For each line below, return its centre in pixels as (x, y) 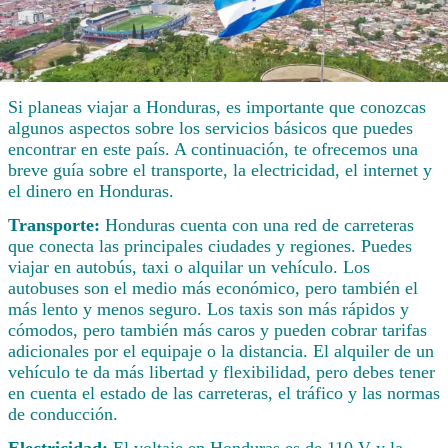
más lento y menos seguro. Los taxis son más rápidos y (208, 309)
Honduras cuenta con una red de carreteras (259, 225)
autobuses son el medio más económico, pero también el (213, 288)
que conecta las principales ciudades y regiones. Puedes (210, 246)
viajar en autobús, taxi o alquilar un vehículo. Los (189, 267)
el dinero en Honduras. (91, 191)
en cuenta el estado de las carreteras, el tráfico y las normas (224, 393)
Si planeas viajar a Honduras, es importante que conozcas (217, 107)
